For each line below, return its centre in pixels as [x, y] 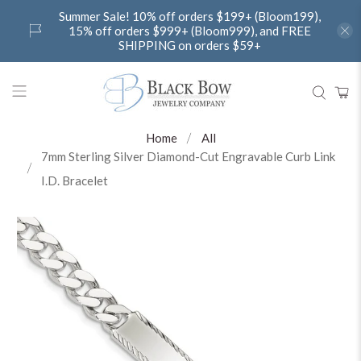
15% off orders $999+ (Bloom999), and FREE [190, 31]
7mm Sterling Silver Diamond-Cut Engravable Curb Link [189, 156]
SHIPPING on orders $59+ [190, 46]
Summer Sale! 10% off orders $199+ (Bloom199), [190, 17]
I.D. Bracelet [75, 180]
